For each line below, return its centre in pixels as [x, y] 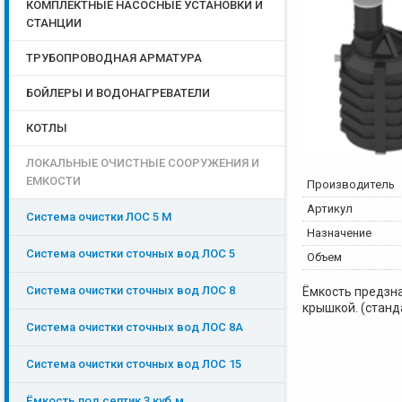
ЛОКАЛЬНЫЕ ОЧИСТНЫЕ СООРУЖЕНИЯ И [143, 163]
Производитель [351, 184]
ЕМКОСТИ [53, 181]
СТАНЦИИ [54, 23]
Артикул [330, 209]
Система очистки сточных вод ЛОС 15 [134, 364]
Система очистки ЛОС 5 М [99, 217]
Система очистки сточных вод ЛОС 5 [131, 253]
